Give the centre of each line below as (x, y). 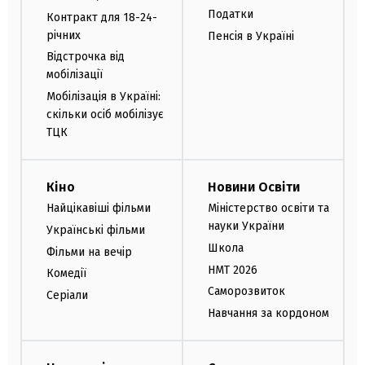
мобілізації (75, 75)
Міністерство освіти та (268, 208)
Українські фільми (96, 230)
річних (64, 35)
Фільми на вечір (89, 252)
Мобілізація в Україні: (103, 97)
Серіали (67, 296)
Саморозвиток (246, 292)
